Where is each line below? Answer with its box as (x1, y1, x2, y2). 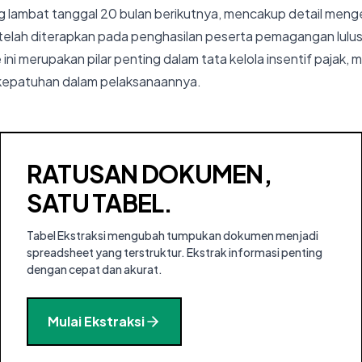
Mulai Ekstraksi (47, 313, 145, 330)
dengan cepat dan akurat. (26, 262, 162, 276)
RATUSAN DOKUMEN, (26, 158, 271, 189)
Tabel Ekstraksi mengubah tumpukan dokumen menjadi (26, 228, 318, 242)
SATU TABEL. (26, 187, 173, 218)
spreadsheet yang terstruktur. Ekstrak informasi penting (26, 245, 322, 259)
